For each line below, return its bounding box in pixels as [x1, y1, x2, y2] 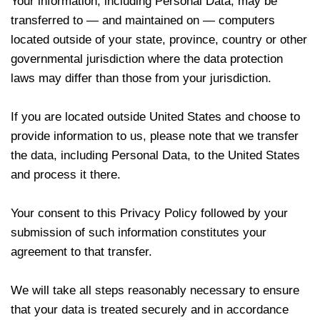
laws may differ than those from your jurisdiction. [11, 71, 271, 85]
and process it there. [11, 168, 121, 181]
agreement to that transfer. [11, 245, 152, 259]
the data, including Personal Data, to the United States [11, 149, 300, 162]
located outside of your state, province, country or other [11, 33, 307, 46]
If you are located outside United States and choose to [11, 110, 300, 124]
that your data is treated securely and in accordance [11, 303, 289, 316]
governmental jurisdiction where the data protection [11, 52, 283, 66]
